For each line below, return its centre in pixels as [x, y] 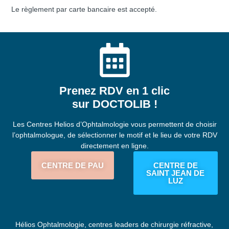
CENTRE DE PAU [72, 165]
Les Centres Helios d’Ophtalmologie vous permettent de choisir [114, 124]
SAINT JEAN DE [176, 173]
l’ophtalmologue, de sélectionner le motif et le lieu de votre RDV [114, 135]
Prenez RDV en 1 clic [114, 90]
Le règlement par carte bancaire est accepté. [84, 9]
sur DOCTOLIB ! [114, 104]
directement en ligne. [114, 145]
